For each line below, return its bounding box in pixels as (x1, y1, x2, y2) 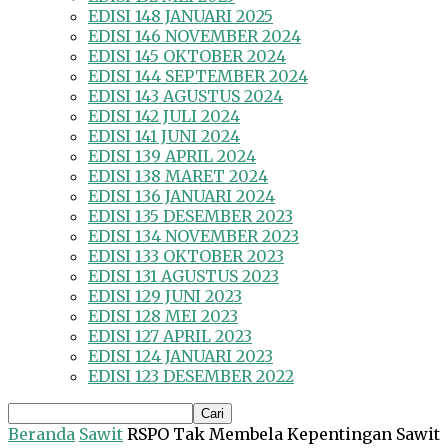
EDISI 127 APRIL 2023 (88, 326, 252, 347)
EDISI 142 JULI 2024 (88, 106, 240, 127)
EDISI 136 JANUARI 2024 (88, 186, 275, 207)
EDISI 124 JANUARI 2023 (88, 346, 273, 367)
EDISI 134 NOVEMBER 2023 (88, 226, 299, 247)
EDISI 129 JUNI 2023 (88, 286, 242, 307)
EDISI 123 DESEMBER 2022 (88, 366, 294, 387)
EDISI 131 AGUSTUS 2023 (88, 266, 279, 287)
